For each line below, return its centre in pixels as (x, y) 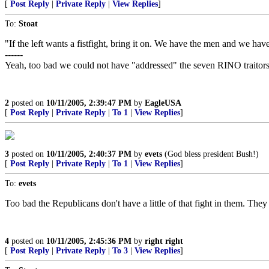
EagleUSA (163, 103)
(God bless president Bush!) (210, 154)
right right (164, 241)
